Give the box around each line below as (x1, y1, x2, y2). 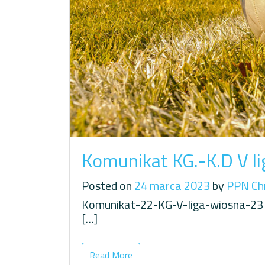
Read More (89, 247, 132, 262)
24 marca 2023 (134, 176, 210, 195)
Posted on (82, 176, 134, 195)
